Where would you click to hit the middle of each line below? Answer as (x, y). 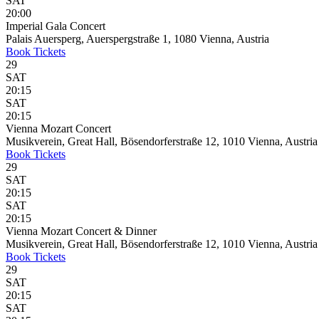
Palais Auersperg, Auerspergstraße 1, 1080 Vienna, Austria (137, 39)
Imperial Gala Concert (56, 26)
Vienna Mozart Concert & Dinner (81, 231)
